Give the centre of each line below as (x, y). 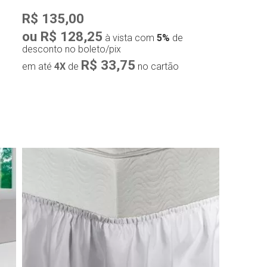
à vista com (129, 38)
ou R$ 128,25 (62, 37)
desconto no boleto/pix (71, 49)
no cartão (157, 67)
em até (38, 67)
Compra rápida (123, 158)
